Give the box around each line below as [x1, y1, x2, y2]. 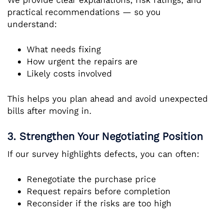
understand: [7, 18, 57, 30]
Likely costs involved [27, 68, 112, 79]
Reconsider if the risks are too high [27, 198, 171, 209]
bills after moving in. [7, 105, 92, 116]
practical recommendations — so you [7, 6, 161, 17]
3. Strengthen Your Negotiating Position [7, 130, 203, 143]
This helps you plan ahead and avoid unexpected [7, 93, 208, 104]
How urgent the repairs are [27, 56, 138, 67]
